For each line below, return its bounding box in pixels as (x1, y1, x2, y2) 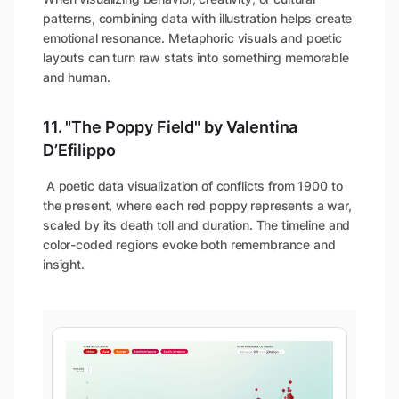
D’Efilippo (43, 140, 116, 159)
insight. (43, 256, 85, 272)
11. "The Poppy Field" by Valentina (43, 117, 298, 136)
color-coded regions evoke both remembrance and (43, 236, 336, 252)
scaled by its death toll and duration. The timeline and (43, 216, 351, 232)
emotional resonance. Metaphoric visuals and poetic (43, 29, 342, 45)
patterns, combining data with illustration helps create (43, 10, 353, 26)
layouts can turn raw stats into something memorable (43, 49, 349, 65)
